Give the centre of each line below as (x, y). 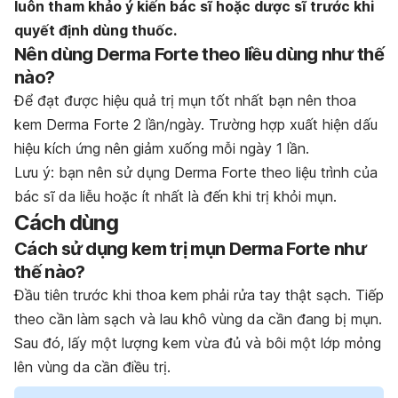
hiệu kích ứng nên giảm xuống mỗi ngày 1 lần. (164, 148)
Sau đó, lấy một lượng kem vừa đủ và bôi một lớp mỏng (198, 342)
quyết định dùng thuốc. (96, 30)
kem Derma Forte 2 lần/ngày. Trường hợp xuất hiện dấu (196, 124)
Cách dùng (66, 222)
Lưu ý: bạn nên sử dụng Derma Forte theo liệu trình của (196, 172)
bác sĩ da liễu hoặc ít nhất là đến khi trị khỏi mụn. (178, 196)
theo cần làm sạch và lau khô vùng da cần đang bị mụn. (198, 318)
